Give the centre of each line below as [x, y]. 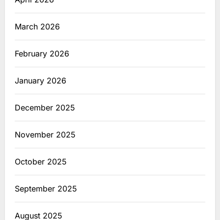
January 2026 [41, 80]
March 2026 [37, 26]
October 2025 [41, 161]
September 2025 [46, 188]
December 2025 [45, 107]
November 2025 [45, 134]
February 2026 [42, 53]
